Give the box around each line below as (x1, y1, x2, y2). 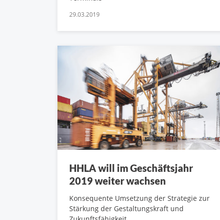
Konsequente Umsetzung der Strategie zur (69, 193, 210, 203)
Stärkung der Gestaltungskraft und (69, 204, 184, 214)
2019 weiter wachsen (69, 175, 166, 187)
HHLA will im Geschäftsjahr (69, 162, 193, 174)
